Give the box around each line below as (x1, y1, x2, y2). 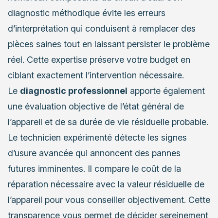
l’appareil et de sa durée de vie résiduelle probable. (8, 117, 208, 127)
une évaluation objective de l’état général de (8, 101, 184, 112)
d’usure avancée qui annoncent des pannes (8, 148, 181, 159)
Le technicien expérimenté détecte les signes (8, 132, 187, 143)
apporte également (127, 86, 205, 96)
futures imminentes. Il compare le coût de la (8, 163, 181, 174)
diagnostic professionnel (20, 86, 127, 96)
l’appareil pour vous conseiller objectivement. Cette (8, 195, 210, 205)
